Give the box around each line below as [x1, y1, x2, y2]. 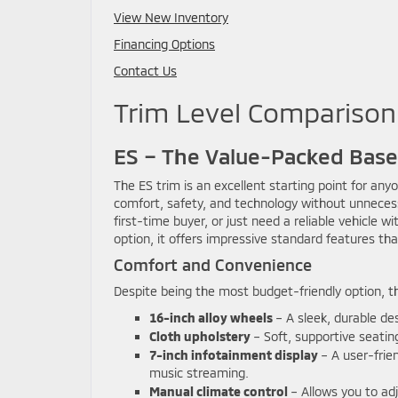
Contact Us [114, 62, 177, 78]
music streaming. [149, 364, 249, 380]
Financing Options [114, 36, 215, 52]
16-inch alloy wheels [149, 309, 273, 325]
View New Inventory [114, 9, 228, 25]
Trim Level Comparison [114, 95, 396, 128]
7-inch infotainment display [149, 346, 318, 362]
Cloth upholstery [149, 328, 251, 344]
